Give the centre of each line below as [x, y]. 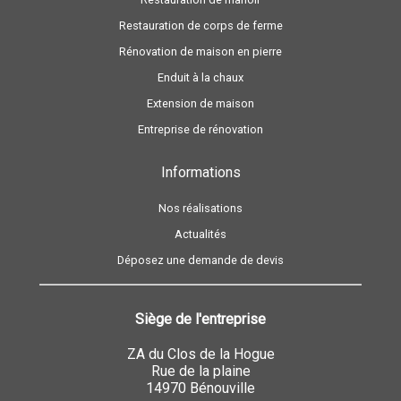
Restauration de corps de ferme [200, 26]
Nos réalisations [200, 209]
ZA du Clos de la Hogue [200, 354]
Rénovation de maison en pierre [200, 52]
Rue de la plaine [200, 371]
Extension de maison [200, 104]
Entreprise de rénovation [200, 130]
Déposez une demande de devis [200, 260]
